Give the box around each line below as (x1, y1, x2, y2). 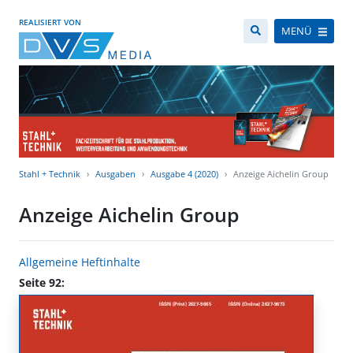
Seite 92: (19, 275, 65, 291)
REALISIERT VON (19, 17, 81, 28)
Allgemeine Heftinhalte (19, 255, 140, 270)
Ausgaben (95, 168, 136, 180)
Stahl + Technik (19, 168, 80, 180)
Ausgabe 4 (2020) (150, 168, 218, 180)
